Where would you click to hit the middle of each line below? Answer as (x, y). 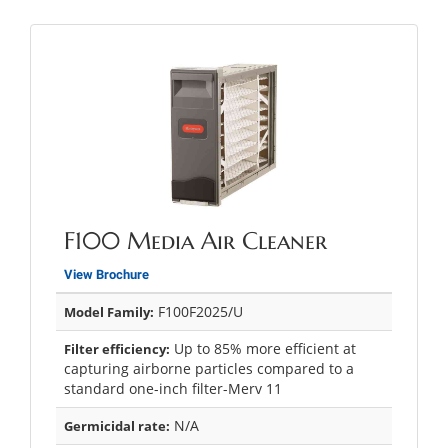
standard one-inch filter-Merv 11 (173, 388)
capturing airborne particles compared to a (209, 368)
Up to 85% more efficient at (263, 348)
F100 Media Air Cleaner (195, 240)
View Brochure (106, 274)
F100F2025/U (198, 311)
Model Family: (109, 311)
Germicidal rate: (117, 425)
